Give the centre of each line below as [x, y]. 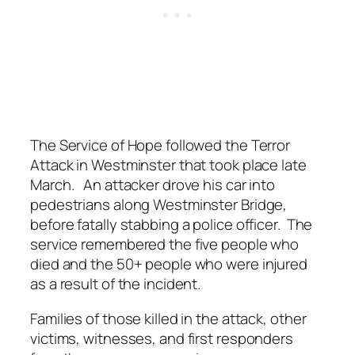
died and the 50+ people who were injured [169, 264]
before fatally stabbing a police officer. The [172, 225]
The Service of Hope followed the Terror [160, 145]
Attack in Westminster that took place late [168, 165]
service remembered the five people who [165, 244]
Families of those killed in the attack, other [168, 318]
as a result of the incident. [116, 284]
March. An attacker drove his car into [153, 185]
